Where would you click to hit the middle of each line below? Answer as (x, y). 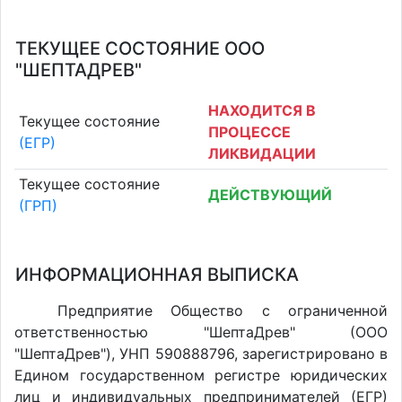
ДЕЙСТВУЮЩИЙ (270, 195)
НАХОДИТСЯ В (262, 110)
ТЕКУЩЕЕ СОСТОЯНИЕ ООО (140, 48)
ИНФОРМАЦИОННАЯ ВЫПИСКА (157, 275)
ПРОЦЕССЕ (249, 131)
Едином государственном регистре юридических (201, 375)
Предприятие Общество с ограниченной (223, 310)
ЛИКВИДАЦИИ (262, 153)
